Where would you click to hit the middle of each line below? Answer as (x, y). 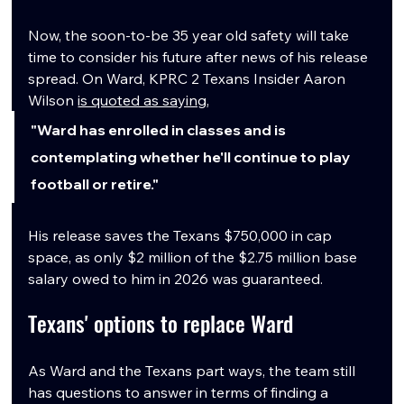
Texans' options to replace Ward (161, 323)
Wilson (53, 101)
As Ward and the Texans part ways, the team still (194, 371)
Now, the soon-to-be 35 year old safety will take (191, 36)
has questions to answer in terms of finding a (180, 393)
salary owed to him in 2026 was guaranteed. (176, 279)
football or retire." (95, 184)
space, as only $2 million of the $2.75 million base (195, 257)
